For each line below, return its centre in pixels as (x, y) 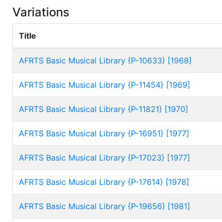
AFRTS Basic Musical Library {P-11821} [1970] (104, 109)
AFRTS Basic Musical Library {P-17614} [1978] (104, 182)
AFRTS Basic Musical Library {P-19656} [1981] (105, 206)
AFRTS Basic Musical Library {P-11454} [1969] (105, 85)
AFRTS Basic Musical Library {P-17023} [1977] (105, 158)
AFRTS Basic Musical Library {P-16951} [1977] (104, 133)
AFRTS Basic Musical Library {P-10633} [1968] (105, 60)
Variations (41, 12)
